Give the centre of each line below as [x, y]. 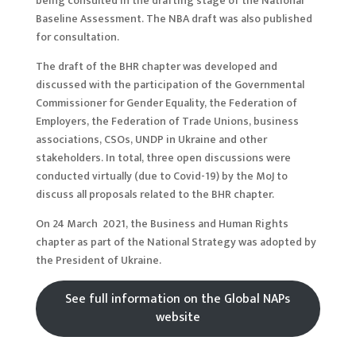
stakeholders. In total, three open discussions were [163, 157]
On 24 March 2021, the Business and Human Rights [162, 223]
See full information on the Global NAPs [178, 299]
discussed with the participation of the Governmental [170, 84]
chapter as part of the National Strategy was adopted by [176, 242]
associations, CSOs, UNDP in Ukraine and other [151, 139]
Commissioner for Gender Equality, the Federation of [166, 103]
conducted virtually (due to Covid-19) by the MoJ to [161, 176]
